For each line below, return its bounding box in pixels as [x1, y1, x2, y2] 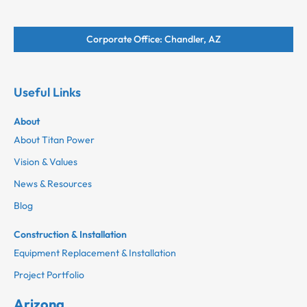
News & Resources [14, 177, 92, 190]
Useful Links [14, 84, 81, 100]
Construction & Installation [14, 228, 127, 241]
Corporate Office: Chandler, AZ [86, 32, 221, 45]
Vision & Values [14, 155, 77, 168]
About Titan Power [14, 133, 95, 146]
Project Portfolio [14, 268, 84, 281]
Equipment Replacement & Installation [14, 246, 176, 259]
